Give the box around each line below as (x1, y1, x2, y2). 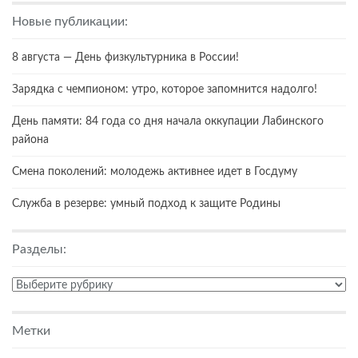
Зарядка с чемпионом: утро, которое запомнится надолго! (12, 83, 317, 95)
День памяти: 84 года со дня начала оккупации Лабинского (12, 115, 324, 127)
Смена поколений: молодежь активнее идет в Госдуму (12, 165, 297, 177)
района (12, 133, 49, 145)
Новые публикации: (12, 14, 128, 28)
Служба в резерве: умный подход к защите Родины (12, 197, 280, 209)
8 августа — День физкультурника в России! (12, 51, 239, 63)
